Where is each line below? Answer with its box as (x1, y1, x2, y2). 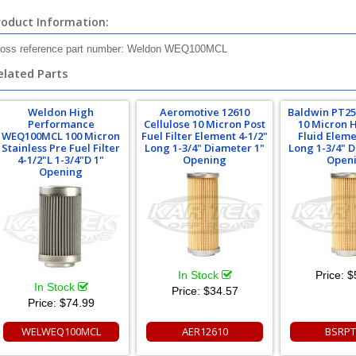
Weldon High (28, 105, 95, 119)
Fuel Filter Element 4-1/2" (141, 129, 269, 143)
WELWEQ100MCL (21, 324, 101, 339)
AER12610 (181, 324, 228, 339)
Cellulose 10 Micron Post (144, 117, 266, 131)
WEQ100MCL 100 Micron (2, 129, 121, 143)
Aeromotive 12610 (160, 105, 250, 119)
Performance (27, 117, 95, 131)
